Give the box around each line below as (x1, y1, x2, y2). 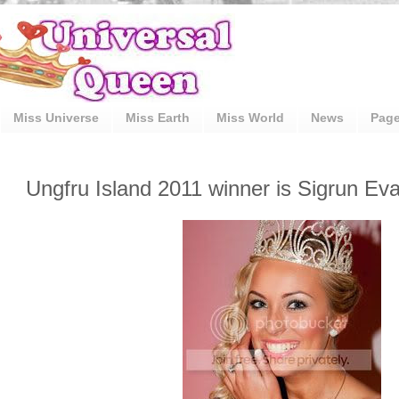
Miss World (216, 110, 284, 126)
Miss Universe (13, 110, 99, 126)
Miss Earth (126, 110, 190, 126)
